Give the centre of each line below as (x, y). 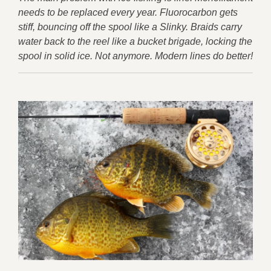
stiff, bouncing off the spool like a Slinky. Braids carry (130, 27)
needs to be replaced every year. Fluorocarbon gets (128, 13)
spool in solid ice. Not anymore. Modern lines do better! (135, 56)
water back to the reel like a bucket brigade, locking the (135, 42)
